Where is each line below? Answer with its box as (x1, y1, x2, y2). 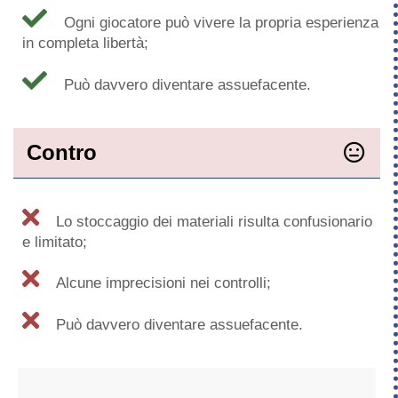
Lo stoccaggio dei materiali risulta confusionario (56, 212, 372, 230)
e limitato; (22, 233, 87, 251)
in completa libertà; (22, 34, 148, 52)
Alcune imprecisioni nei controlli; (56, 275, 271, 292)
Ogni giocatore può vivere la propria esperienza (64, 13, 378, 31)
